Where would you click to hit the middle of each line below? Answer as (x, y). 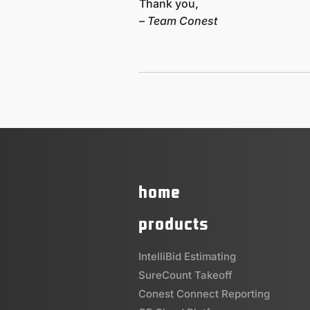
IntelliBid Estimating (187, 257)
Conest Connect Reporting (204, 294)
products (174, 225)
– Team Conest (178, 21)
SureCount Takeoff (185, 275)
